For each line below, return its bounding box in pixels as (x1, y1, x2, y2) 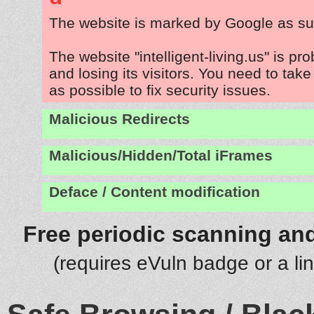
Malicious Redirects (49, 110, 190, 128)
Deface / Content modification (49, 183, 260, 200)
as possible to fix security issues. (49, 81, 271, 98)
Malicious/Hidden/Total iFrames (49, 146, 273, 164)
